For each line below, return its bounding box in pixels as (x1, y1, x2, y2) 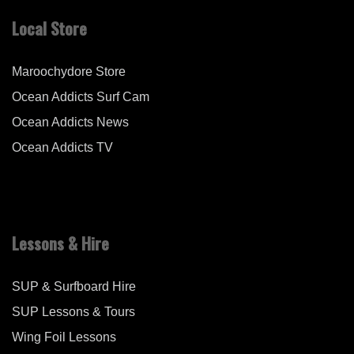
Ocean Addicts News (12, 115, 129, 130)
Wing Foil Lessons (12, 330, 116, 345)
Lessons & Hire (12, 231, 109, 256)
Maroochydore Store (12, 65, 126, 79)
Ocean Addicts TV (12, 141, 113, 155)
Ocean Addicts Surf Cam (12, 90, 149, 104)
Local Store (12, 16, 87, 41)
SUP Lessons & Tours (12, 305, 135, 319)
